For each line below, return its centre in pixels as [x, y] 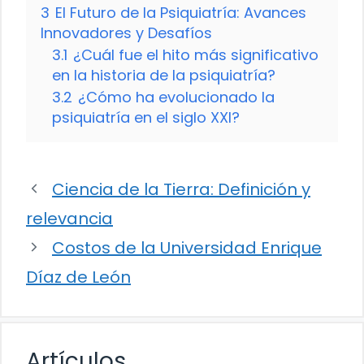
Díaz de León [78, 277]
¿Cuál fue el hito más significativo [196, 54]
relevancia [69, 218]
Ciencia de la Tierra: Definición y [181, 189]
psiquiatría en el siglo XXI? [146, 117]
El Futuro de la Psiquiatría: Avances [181, 12]
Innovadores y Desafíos [126, 32]
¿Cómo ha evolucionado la [176, 97]
